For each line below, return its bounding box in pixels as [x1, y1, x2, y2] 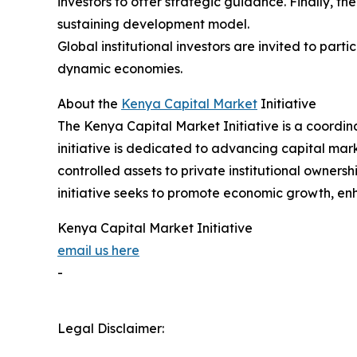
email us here [57, 242, 139, 259]
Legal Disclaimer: [57, 320, 164, 337]
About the [57, 96, 121, 112]
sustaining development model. [57, 16, 249, 33]
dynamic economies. [57, 61, 182, 77]
